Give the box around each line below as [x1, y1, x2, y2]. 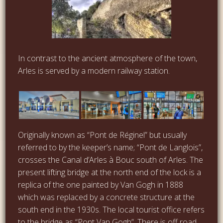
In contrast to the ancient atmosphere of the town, [18, 52, 198, 64]
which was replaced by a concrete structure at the [18, 191, 195, 203]
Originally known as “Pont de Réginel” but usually [18, 129, 187, 140]
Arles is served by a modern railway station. [18, 65, 170, 76]
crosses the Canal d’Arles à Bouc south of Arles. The [18, 154, 204, 165]
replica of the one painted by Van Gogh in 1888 [18, 179, 184, 190]
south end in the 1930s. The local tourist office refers [18, 204, 205, 215]
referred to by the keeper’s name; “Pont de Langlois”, [18, 141, 203, 153]
